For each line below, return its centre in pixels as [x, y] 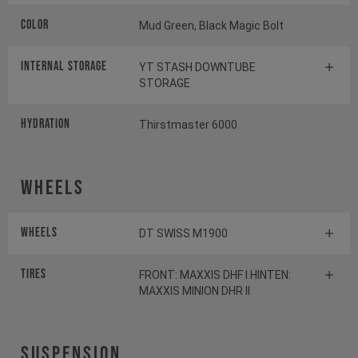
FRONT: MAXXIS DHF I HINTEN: [215, 275]
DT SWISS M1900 [183, 234]
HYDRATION [46, 125]
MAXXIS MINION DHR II [195, 291]
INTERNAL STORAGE [64, 67]
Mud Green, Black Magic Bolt [211, 26]
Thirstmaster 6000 [188, 125]
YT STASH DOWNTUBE [197, 68]
